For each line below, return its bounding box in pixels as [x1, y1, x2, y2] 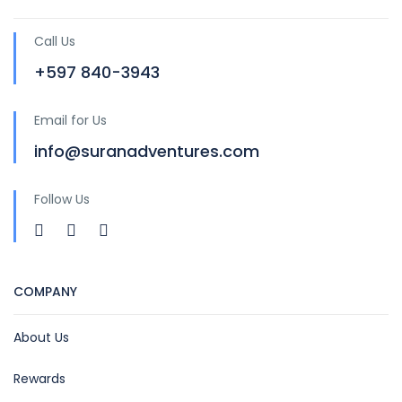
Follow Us [34, 190, 90, 209]
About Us [13, 328, 69, 347]
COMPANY [13, 283, 77, 301]
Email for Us [34, 111, 107, 130]
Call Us [34, 32, 75, 51]
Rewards [13, 370, 66, 389]
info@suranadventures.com [34, 140, 259, 163]
